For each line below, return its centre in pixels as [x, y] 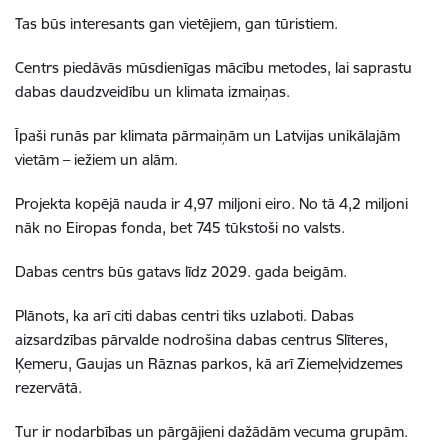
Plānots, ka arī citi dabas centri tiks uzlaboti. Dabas [184, 315]
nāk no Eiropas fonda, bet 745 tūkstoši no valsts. [180, 227]
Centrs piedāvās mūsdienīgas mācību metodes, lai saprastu [213, 67]
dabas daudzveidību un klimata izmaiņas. [152, 91]
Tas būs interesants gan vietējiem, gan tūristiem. [176, 23]
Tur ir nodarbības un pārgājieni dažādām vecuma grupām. [211, 431]
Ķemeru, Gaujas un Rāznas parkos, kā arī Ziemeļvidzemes [209, 363]
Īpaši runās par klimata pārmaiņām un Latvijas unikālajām [207, 135]
